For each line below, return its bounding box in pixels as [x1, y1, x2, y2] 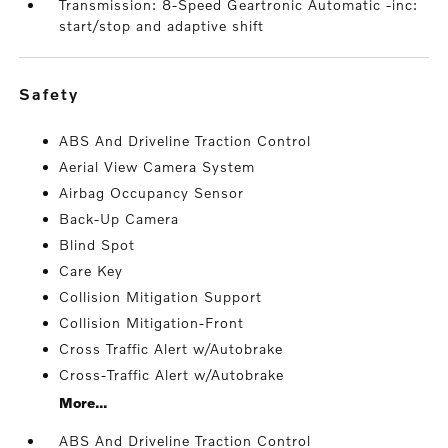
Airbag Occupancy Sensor [59, 184, 245, 201]
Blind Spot [59, 236, 136, 253]
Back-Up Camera [59, 210, 180, 227]
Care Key [59, 262, 124, 279]
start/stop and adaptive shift [59, 17, 265, 34]
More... [59, 394, 108, 411]
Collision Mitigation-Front [59, 314, 245, 331]
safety [32, 84, 80, 103]
